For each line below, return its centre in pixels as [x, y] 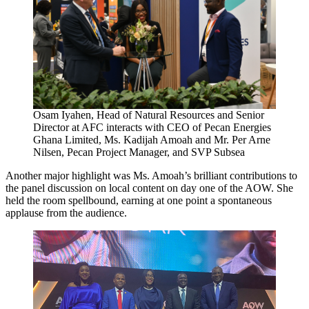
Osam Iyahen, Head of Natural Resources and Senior [149, 115]
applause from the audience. [66, 213]
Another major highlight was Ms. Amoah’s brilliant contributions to [151, 176]
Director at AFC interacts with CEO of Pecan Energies [152, 128]
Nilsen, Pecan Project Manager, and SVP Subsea [139, 152]
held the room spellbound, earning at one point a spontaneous [139, 201]
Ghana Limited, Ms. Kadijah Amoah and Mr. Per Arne [152, 140]
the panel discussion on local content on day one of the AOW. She [149, 188]
